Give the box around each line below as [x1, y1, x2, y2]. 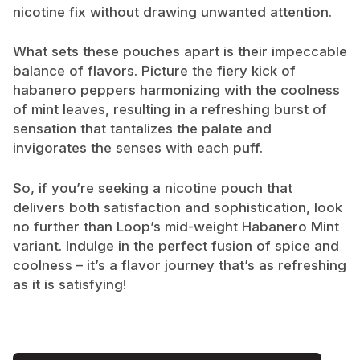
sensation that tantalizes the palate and [13, 121, 272, 137]
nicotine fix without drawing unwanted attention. [13, 3, 332, 20]
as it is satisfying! [13, 276, 126, 292]
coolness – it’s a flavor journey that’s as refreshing [13, 256, 346, 273]
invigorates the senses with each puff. [13, 140, 263, 157]
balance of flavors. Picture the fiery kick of [13, 63, 296, 80]
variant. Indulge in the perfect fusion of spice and [13, 237, 339, 254]
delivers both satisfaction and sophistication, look [13, 198, 342, 215]
